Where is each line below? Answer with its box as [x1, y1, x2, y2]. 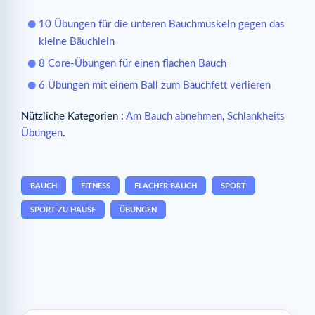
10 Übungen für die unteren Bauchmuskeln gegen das [39, 19, 285, 30]
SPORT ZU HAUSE [30, 205, 96, 214]
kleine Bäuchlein [39, 37, 115, 48]
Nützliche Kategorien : [21, 111, 126, 122]
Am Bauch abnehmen [126, 111, 222, 122]
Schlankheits [227, 111, 285, 122]
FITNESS [81, 181, 110, 190]
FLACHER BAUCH [134, 181, 197, 190]
